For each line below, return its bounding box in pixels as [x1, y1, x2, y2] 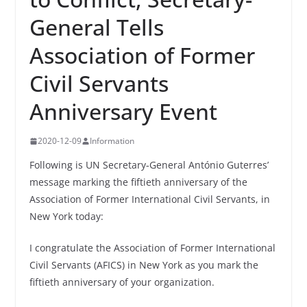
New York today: [29, 210, 103, 223]
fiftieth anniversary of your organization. [29, 275, 214, 288]
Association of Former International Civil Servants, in [29, 193, 270, 206]
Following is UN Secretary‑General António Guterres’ [29, 158, 269, 171]
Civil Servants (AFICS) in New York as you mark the [29, 258, 258, 271]
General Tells [29, 12, 164, 42]
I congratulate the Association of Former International [29, 241, 275, 254]
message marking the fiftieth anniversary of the [29, 175, 247, 188]
